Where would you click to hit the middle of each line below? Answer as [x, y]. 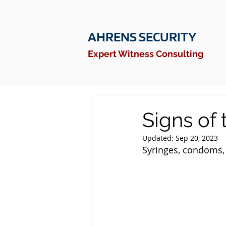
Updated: [159, 138]
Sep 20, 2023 [197, 138]
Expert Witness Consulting [145, 54]
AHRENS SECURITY [142, 36]
